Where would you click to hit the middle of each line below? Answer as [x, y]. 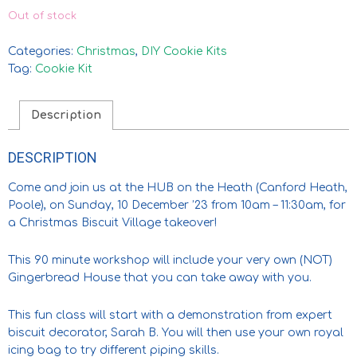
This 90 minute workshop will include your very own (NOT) [170, 260]
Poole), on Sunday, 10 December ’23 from [124, 205]
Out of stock [42, 16]
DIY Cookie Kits [184, 52]
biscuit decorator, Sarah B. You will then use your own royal [176, 332]
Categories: [42, 52]
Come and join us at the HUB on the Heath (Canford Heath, [178, 187]
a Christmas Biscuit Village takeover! [112, 222]
